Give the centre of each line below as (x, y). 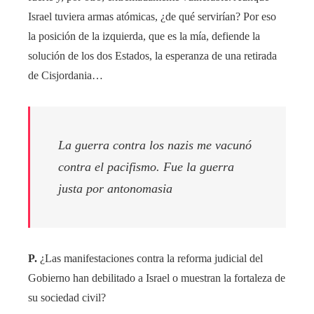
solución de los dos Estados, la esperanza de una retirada (152, 56)
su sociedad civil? (67, 298)
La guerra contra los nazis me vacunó (155, 145)
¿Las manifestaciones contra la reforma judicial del (150, 259)
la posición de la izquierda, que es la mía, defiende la (144, 36)
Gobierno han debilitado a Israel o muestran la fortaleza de (157, 278)
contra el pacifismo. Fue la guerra (146, 167)
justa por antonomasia (115, 189)
